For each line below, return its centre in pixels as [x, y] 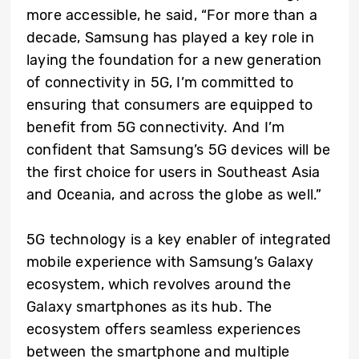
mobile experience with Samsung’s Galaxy [170, 262]
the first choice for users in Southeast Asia [173, 173]
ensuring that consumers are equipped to [170, 105]
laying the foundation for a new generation [174, 61]
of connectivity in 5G [98, 83]
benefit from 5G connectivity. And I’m [156, 128]
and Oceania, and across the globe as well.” [174, 195]
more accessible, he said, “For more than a [172, 16]
